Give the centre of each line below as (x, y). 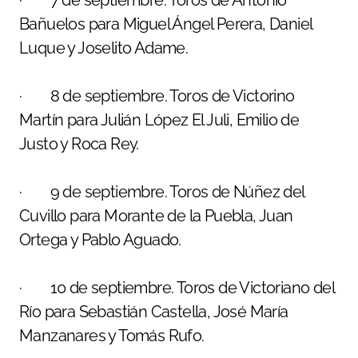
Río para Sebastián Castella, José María (154, 312)
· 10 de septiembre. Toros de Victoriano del (177, 288)
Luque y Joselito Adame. (104, 48)
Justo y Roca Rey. (79, 144)
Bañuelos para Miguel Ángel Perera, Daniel (166, 24)
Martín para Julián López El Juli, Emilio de (159, 120)
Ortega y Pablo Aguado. (100, 240)
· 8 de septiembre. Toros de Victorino (157, 96)
